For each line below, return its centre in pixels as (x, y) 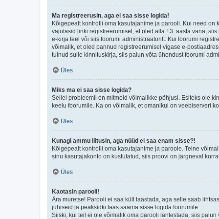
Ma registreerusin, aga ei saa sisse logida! (110, 15)
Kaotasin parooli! (76, 191)
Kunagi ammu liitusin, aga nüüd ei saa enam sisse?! (124, 141)
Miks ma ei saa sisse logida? (92, 90)
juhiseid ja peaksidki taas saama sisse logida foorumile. (126, 207)
